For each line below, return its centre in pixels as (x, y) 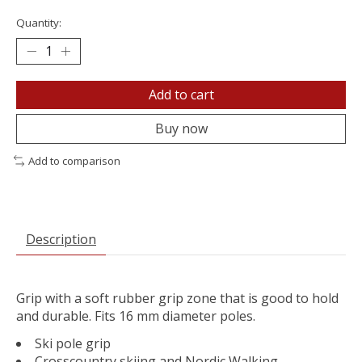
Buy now (181, 129)
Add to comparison (74, 161)
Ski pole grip (73, 343)
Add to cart (181, 95)
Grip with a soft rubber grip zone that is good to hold (177, 298)
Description (61, 239)
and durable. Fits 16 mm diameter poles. (136, 316)
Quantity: (39, 23)
